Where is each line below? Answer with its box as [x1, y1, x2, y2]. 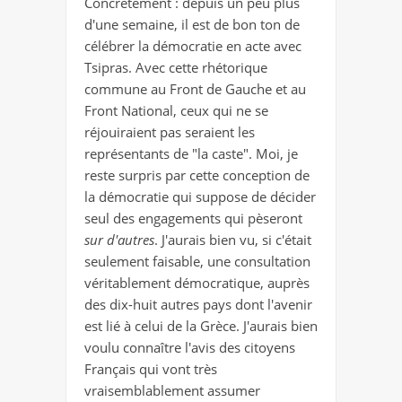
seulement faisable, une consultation [84, 251, 310, 270]
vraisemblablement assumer [84, 380, 260, 399]
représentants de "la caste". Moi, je [84, 144, 298, 162]
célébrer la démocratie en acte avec [84, 36, 301, 55]
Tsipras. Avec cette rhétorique [84, 57, 267, 76]
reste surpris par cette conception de [84, 165, 310, 184]
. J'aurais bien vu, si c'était [154, 230, 311, 249]
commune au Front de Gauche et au [84, 79, 306, 98]
